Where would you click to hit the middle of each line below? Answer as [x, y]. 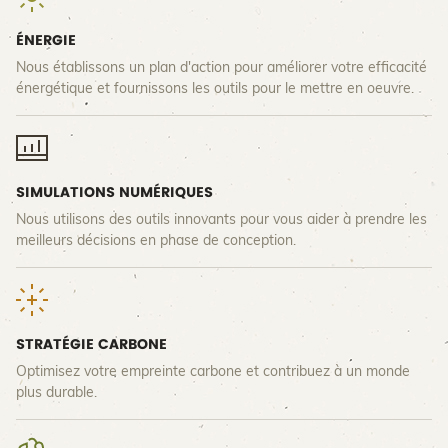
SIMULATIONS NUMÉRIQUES [114, 192]
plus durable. [56, 392]
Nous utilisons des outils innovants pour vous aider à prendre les [221, 219]
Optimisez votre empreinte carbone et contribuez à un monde [213, 371]
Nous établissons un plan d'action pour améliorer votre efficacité [221, 67]
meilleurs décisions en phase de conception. [156, 240]
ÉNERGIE [46, 40]
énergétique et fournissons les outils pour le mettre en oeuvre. [217, 88]
